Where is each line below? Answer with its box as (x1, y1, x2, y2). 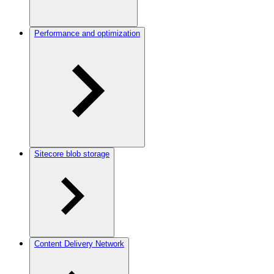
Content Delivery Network (34, 239, 124, 248)
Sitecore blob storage (34, 149, 109, 158)
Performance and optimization (34, 29, 140, 38)
